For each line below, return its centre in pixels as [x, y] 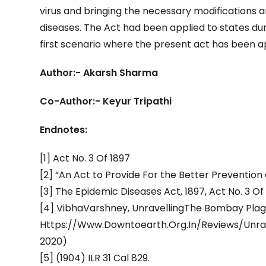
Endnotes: [64, 130]
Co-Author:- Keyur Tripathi [106, 101]
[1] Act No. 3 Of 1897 [85, 158]
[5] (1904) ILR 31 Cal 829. [95, 258]
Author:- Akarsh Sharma [99, 73]
